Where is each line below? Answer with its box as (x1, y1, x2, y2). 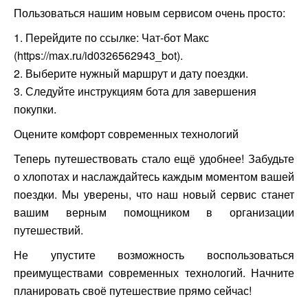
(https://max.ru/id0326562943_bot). (14, 47, 183, 63)
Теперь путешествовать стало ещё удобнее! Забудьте (14, 151, 294, 166)
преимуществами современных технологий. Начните (14, 265, 294, 280)
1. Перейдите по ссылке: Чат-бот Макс (14, 30, 209, 45)
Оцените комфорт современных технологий (14, 126, 239, 142)
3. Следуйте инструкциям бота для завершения (14, 83, 256, 99)
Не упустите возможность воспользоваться (14, 247, 294, 263)
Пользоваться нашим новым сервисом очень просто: (14, 5, 285, 21)
